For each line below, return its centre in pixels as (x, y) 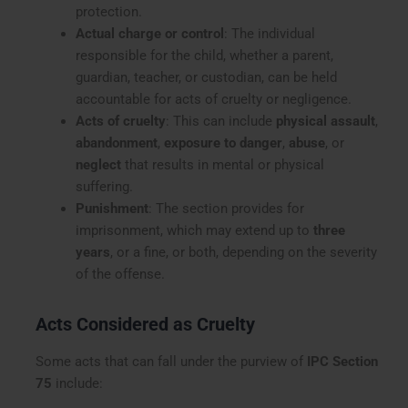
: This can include (220, 121)
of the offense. (120, 274)
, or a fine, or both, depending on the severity (243, 252)
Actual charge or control (149, 33)
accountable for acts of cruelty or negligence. (213, 99)
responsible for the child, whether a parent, (204, 55)
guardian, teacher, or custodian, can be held (206, 77)
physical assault (325, 121)
